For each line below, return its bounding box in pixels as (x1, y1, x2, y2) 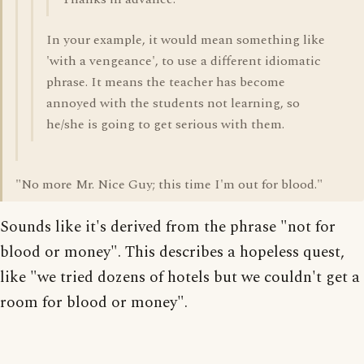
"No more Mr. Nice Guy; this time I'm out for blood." (15, 175, 323, 194)
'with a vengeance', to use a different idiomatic (46, 51, 321, 71)
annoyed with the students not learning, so (46, 93, 300, 113)
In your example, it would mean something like (46, 30, 325, 50)
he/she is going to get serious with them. (46, 115, 284, 134)
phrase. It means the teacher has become (46, 72, 285, 92)
